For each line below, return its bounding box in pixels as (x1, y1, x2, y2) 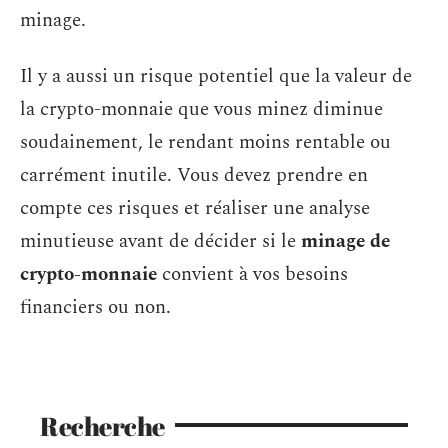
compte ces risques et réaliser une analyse (20, 193, 370, 223)
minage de (301, 226, 390, 256)
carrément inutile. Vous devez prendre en (20, 160, 368, 190)
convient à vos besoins (157, 259, 348, 289)
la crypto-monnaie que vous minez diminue (20, 94, 383, 124)
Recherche (40, 407, 165, 444)
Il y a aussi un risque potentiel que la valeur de (20, 61, 412, 91)
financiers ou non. (20, 292, 171, 322)
